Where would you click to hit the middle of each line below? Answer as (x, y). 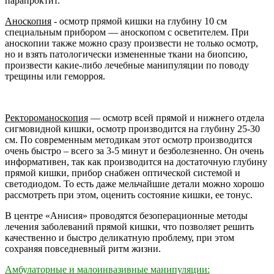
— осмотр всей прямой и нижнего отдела (176, 117)
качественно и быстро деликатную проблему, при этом (120, 237)
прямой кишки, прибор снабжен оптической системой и (123, 172)
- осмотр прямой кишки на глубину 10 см (139, 21)
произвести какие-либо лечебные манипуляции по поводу (127, 65)
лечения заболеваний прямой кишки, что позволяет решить (129, 226)
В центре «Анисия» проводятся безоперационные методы (126, 215)
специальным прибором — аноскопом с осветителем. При (127, 32)
